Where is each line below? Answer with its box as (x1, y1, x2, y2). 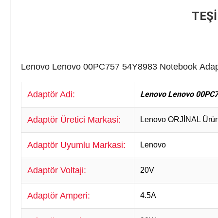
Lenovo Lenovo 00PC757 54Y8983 (21, 62, 160, 72)
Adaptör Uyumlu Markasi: (27, 140, 128, 150)
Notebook (160, 62, 197, 72)
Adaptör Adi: (27, 90, 75, 99)
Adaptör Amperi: (27, 191, 92, 200)
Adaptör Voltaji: (27, 165, 86, 175)
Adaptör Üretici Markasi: (27, 115, 121, 125)
